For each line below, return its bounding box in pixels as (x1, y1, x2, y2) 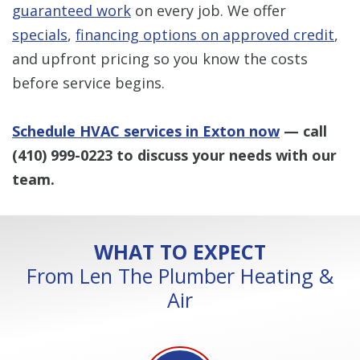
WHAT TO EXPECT (94, 237, 266, 265)
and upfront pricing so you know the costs (12, 48, 308, 68)
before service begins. (12, 72, 165, 92)
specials (12, 24, 67, 44)
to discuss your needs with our (112, 145, 337, 165)
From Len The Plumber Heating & (27, 261, 333, 289)
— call (284, 121, 327, 141)
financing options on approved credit (76, 24, 334, 44)
